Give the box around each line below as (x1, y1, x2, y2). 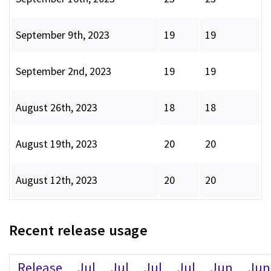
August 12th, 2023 (16, 173, 97, 188)
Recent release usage (9, 221, 148, 240)
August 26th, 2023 (16, 100, 97, 115)
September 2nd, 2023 (16, 64, 111, 79)
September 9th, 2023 (16, 28, 109, 42)
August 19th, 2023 (16, 137, 97, 151)
